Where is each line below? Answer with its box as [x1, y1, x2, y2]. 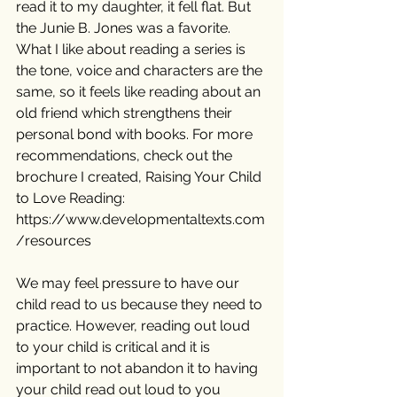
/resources [16, 232, 91, 250]
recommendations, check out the [16, 147, 236, 165]
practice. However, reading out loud [16, 317, 253, 335]
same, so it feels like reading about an [16, 83, 264, 101]
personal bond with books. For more [16, 126, 256, 144]
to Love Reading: [16, 190, 128, 207]
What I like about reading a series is [16, 41, 249, 58]
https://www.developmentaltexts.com [16, 211, 265, 229]
